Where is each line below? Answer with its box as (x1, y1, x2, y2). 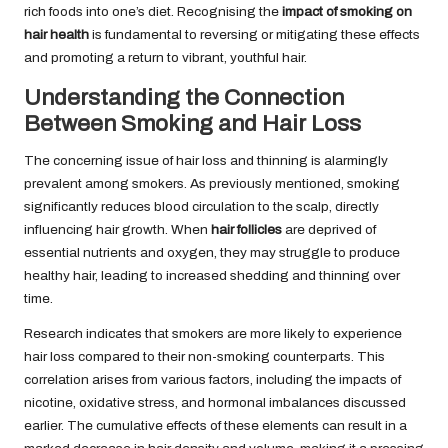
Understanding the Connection (24, 85, 344, 111)
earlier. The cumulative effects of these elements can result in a (24, 418, 407, 434)
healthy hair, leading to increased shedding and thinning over (24, 268, 400, 284)
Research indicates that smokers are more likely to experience (24, 326, 402, 342)
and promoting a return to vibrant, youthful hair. (24, 50, 307, 66)
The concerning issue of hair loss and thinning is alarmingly (24, 153, 388, 169)
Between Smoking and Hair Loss (24, 111, 361, 137)
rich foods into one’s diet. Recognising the (24, 4, 282, 20)
